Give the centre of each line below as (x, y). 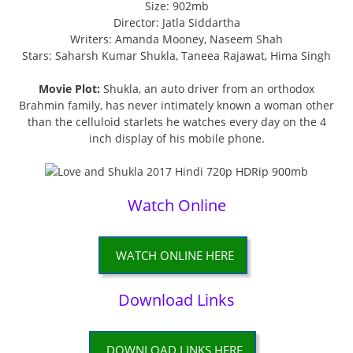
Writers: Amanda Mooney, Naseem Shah (176, 39)
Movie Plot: (69, 89)
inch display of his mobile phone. (176, 139)
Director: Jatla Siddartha (176, 23)
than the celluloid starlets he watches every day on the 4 (176, 122)
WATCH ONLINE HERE (175, 256)
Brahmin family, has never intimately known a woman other (176, 106)
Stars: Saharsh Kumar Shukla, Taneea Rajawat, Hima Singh (176, 56)
